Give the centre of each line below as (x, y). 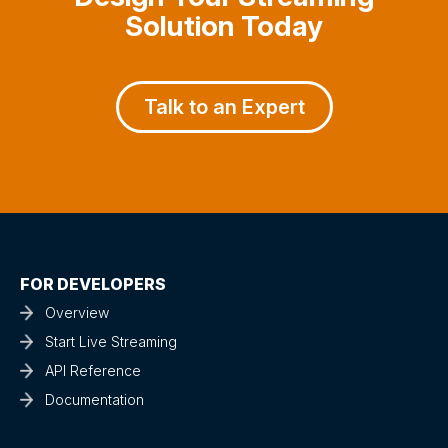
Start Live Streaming (111, 342)
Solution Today (224, 26)
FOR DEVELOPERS (93, 284)
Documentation (94, 400)
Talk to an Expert (224, 107)
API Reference (93, 371)
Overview (77, 313)
